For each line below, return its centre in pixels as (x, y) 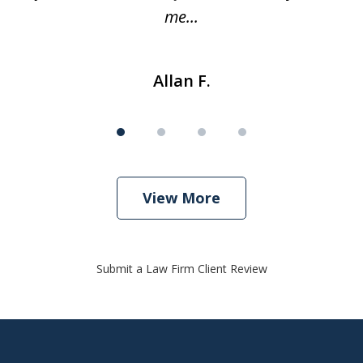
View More (181, 197)
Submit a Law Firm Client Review (181, 268)
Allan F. (181, 80)
